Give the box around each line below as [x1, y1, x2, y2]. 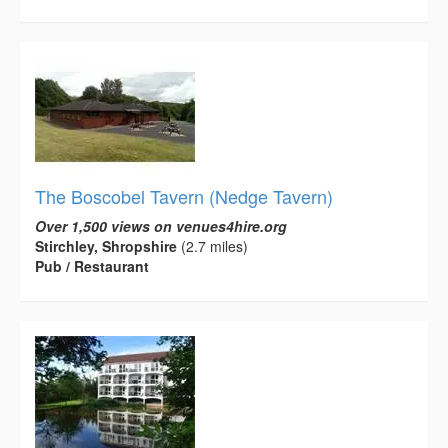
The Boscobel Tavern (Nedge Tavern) [35, 183, 333, 210]
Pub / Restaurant [35, 256, 149, 277]
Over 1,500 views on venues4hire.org [35, 216, 287, 237]
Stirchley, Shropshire [35, 236, 177, 257]
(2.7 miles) [177, 236, 248, 257]
